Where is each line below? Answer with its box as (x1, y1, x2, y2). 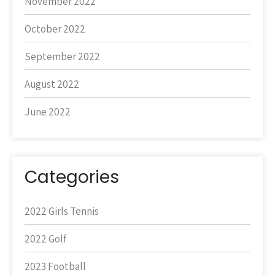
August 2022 (25, 77, 79, 91)
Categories (25, 165, 119, 189)
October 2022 (25, 22, 85, 36)
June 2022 (25, 105, 71, 118)
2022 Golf (25, 232, 66, 246)
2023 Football (25, 260, 86, 273)
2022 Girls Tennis (25, 204, 99, 218)
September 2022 (25, 50, 100, 63)
